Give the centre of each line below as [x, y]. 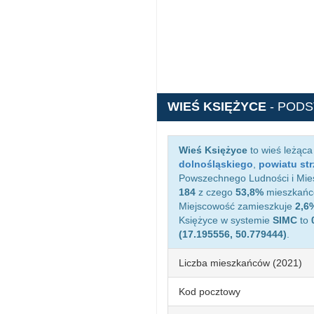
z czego [216, 192]
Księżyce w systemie [226, 220]
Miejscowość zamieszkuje [237, 206]
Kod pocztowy [210, 292]
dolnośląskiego [216, 164]
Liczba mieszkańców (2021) [240, 263]
